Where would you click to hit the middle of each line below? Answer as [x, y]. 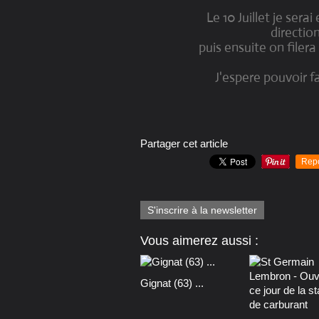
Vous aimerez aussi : [199, 241]
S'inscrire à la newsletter [202, 210]
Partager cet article [184, 144]
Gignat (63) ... [172, 283]
